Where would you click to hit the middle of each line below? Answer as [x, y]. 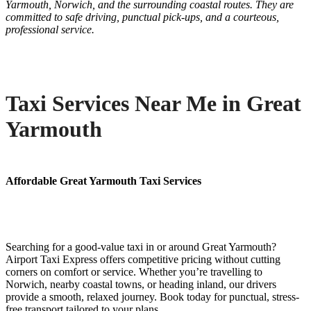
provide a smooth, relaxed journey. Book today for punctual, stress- [152, 297]
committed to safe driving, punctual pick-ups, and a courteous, [142, 17]
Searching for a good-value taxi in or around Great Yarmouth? [141, 247]
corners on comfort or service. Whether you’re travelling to [134, 272]
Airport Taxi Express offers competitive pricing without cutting [143, 260]
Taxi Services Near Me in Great [153, 103]
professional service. [50, 30]
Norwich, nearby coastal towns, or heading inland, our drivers [141, 285]
